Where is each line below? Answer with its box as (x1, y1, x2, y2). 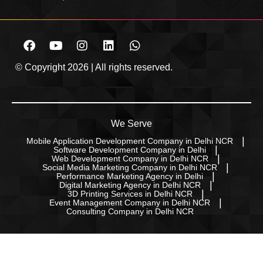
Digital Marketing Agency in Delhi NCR (59, 180, 201, 190)
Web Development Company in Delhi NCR (51, 153, 208, 163)
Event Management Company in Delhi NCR (49, 197, 210, 207)
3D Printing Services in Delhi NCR (67, 188, 193, 198)
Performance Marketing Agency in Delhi (56, 171, 203, 181)
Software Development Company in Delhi (53, 144, 206, 154)
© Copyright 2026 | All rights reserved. (15, 62, 173, 72)
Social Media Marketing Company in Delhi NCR (42, 162, 217, 172)
